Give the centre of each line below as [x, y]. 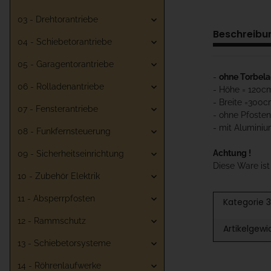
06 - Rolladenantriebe [61, 87]
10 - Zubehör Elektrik [59, 176]
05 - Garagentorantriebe [66, 64]
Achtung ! [232, 153]
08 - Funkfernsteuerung [64, 132]
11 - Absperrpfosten [56, 199]
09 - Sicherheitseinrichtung [71, 154]
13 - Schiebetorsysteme [64, 243]
